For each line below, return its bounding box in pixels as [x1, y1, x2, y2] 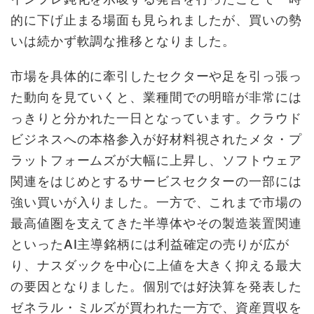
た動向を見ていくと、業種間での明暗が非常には [11, 90, 302, 105]
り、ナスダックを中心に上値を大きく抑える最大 [11, 258, 302, 273]
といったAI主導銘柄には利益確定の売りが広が [11, 237, 289, 252]
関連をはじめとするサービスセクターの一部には [11, 174, 302, 189]
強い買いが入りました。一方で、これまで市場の [11, 195, 302, 210]
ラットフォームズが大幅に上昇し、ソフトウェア [11, 153, 302, 168]
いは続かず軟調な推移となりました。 [11, 34, 236, 49]
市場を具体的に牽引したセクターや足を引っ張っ [11, 69, 302, 84]
